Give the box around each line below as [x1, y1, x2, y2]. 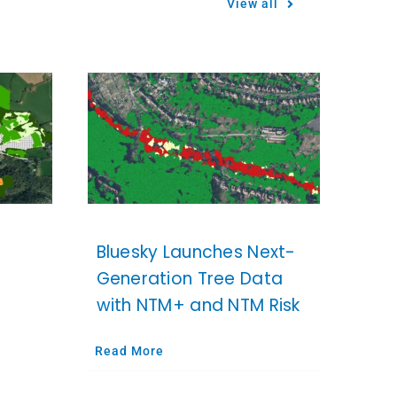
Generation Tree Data [96, 266, 284, 291]
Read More [94, 343, 164, 358]
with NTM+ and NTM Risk [96, 292, 300, 317]
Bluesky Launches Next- [96, 239, 296, 264]
